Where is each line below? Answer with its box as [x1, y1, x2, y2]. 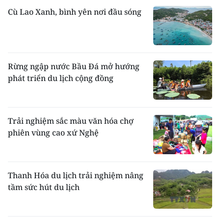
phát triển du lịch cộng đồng [8, 73, 113, 84]
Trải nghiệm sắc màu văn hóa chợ [8, 115, 134, 127]
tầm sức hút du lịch [8, 182, 80, 193]
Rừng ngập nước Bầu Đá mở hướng [8, 61, 139, 72]
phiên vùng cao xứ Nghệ [8, 127, 99, 138]
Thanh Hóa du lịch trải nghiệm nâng [8, 170, 143, 181]
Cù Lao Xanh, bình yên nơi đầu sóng [8, 6, 141, 18]
